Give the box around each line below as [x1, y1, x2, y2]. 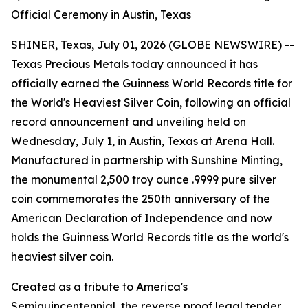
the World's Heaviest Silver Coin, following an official [11, 96, 291, 109]
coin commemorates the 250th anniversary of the [11, 192, 270, 206]
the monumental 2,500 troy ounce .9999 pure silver [11, 173, 276, 186]
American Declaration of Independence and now [11, 211, 272, 225]
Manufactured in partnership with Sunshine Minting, [11, 153, 283, 167]
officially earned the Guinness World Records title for [11, 76, 292, 90]
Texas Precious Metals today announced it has [11, 57, 258, 71]
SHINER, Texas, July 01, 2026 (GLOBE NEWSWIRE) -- [11, 38, 294, 52]
